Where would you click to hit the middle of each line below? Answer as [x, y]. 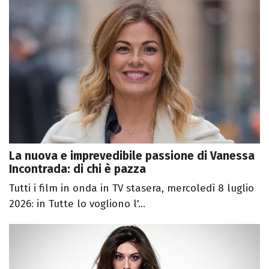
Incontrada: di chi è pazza [77, 169]
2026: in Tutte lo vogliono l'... [77, 204]
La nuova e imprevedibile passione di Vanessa [132, 156]
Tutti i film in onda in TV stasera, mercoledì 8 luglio [131, 188]
